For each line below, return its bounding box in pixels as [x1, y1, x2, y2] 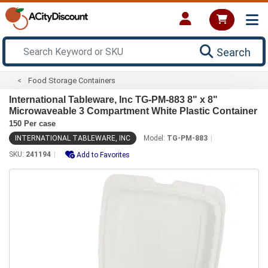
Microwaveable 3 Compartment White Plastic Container [9, 105, 257, 116]
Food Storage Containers [28, 75, 116, 85]
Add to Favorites [77, 150, 130, 159]
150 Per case [9, 118, 56, 128]
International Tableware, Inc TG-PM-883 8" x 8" [9, 94, 218, 105]
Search [217, 45, 251, 59]
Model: [144, 133, 167, 142]
